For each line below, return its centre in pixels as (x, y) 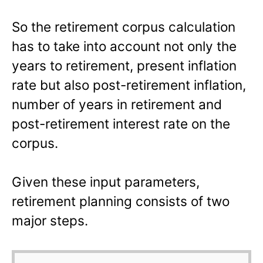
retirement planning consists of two (121, 201)
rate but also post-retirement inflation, (129, 85)
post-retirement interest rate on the (121, 123)
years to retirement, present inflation (124, 65)
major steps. (50, 221)
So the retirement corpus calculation (124, 26)
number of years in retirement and (117, 104)
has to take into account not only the (124, 46)
